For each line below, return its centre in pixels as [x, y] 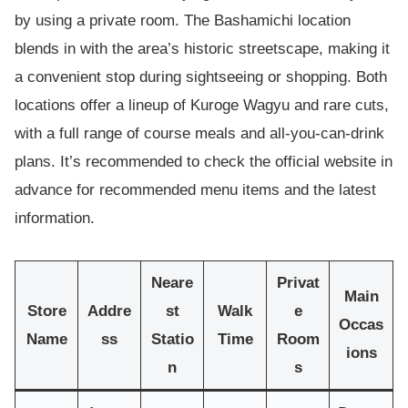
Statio [172, 339]
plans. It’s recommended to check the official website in [204, 162]
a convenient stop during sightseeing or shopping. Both [201, 77]
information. [55, 219]
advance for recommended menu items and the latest [195, 190]
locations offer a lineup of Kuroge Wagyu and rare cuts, [202, 106]
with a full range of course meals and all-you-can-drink [199, 134]
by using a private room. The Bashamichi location [183, 21]
